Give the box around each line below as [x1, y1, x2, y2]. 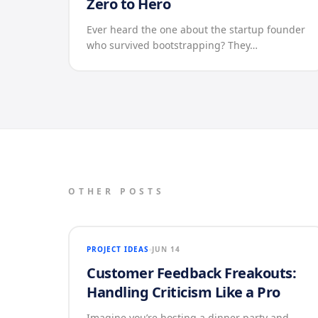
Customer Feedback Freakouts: [87, 263, 296, 283]
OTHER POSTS [68, 185, 165, 197]
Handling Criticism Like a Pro [87, 283, 280, 302]
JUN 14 [152, 244, 180, 254]
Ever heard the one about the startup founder [87, 23, 305, 36]
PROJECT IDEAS [87, 244, 149, 254]
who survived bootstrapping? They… [87, 38, 258, 52]
